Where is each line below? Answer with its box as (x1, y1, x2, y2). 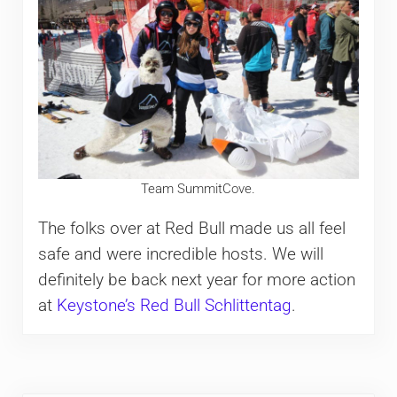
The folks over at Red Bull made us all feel (37, 218, 346, 238)
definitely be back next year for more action (37, 269, 355, 290)
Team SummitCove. (141, 181, 256, 198)
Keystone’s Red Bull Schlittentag (56, 295, 292, 315)
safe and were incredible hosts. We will (37, 244, 323, 264)
